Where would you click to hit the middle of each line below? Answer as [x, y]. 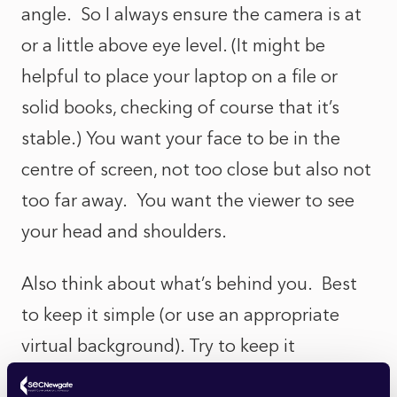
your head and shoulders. [124, 231]
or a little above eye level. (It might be [173, 45]
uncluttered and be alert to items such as [188, 377]
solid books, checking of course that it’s [180, 107]
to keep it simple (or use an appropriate [180, 315]
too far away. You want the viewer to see [188, 200]
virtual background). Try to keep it [158, 346]
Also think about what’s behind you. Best [189, 284]
